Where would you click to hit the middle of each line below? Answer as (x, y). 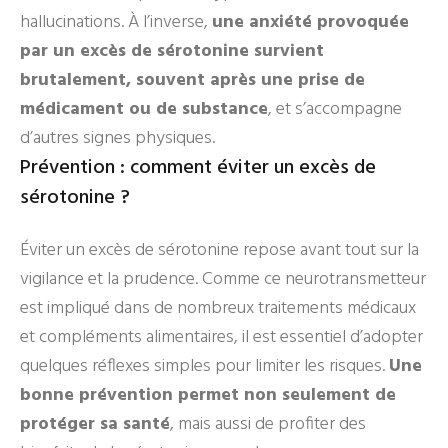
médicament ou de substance (144, 109)
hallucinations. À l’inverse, (116, 22)
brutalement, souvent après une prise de (192, 80)
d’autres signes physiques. (117, 138)
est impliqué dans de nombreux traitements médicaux (218, 308)
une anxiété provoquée (310, 22)
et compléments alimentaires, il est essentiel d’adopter (221, 337)
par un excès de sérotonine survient (172, 51)
